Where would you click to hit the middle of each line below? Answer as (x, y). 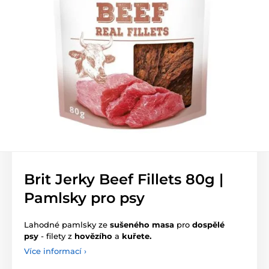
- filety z (56, 236)
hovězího (93, 236)
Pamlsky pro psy (84, 198)
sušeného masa (142, 225)
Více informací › (55, 251)
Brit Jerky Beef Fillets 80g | (124, 180)
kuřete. (137, 236)
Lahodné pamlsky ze (67, 225)
